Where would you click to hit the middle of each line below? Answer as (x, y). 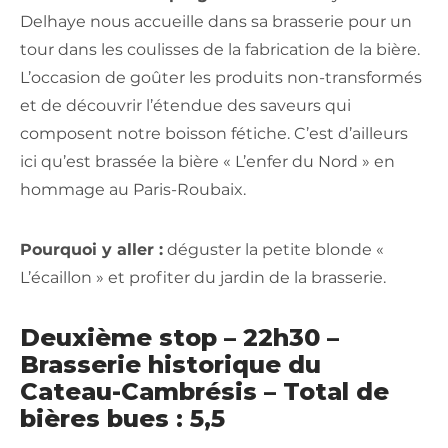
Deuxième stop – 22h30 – (179, 338)
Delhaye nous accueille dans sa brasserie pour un (216, 22)
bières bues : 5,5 (122, 419)
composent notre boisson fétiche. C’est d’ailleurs (214, 134)
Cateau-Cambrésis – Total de (204, 392)
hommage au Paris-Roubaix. (133, 190)
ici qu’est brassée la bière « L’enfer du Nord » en (207, 162)
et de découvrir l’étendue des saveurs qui (185, 106)
